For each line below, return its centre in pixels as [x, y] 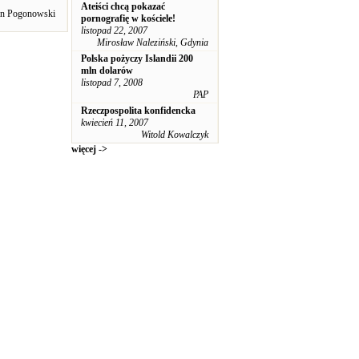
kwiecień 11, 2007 [115, 123]
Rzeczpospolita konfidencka [138, 111]
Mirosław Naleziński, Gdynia [153, 42]
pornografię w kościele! [128, 18]
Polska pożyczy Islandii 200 [137, 58]
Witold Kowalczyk [175, 135]
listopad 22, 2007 [114, 30]
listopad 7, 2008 [112, 83]
